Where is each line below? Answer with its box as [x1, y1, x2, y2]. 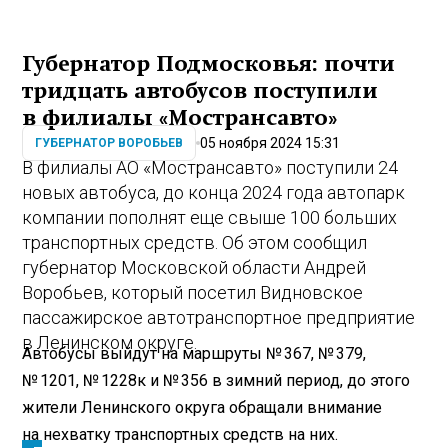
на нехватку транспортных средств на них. [22, 425, 339, 445]
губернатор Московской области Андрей [22, 256, 367, 278]
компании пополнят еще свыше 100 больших [22, 206, 398, 228]
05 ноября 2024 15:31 [200, 134, 341, 151]
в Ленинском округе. [22, 331, 198, 353]
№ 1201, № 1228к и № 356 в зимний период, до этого [22, 371, 411, 391]
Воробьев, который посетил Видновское [22, 281, 364, 303]
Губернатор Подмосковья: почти [22, 51, 396, 76]
